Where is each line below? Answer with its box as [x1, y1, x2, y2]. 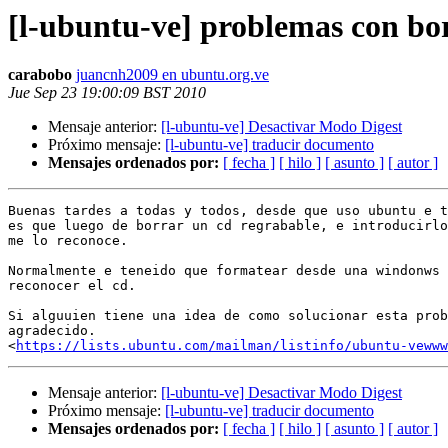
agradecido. [8, 323, 96, 339]
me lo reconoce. [8, 233, 128, 249]
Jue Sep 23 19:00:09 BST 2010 [8, 84, 206, 102]
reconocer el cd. [8, 278, 136, 294]
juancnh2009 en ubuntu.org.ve [76, 66, 269, 84]
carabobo [8, 66, 72, 84]
